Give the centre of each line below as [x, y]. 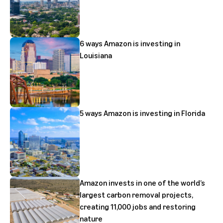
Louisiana [96, 55]
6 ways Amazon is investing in [130, 43]
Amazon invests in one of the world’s [142, 183]
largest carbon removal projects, [136, 195]
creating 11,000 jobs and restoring [138, 207]
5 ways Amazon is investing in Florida [142, 113]
